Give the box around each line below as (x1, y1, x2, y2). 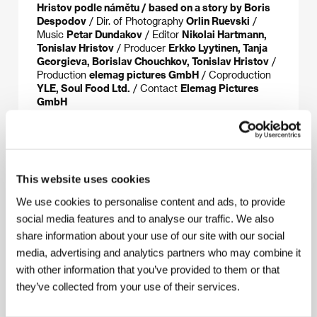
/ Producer (114, 41, 168, 54)
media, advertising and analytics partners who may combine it (16, 246, 301, 258)
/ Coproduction (199, 68, 271, 81)
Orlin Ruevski (186, 14, 250, 27)
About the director (37, 158, 149, 174)
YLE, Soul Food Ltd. (37, 81, 130, 94)
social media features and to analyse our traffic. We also (16, 212, 274, 224)
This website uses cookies (16, 173, 151, 185)
